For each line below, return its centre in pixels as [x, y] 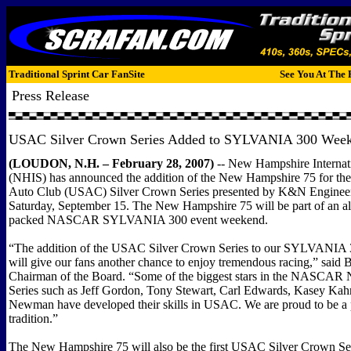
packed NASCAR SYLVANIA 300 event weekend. [138, 220]
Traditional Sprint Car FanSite [77, 74]
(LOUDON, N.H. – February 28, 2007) [111, 163]
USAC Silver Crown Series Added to [116, 139]
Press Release [51, 96]
